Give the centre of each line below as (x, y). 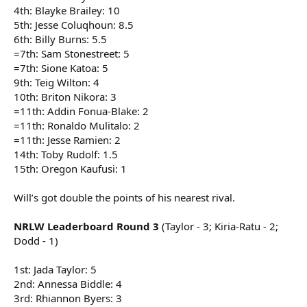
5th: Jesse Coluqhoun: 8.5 (74, 25)
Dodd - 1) (36, 241)
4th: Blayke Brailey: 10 (67, 11)
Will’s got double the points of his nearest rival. (124, 198)
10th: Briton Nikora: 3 (65, 97)
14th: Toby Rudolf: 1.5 (66, 155)
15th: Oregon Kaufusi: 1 (70, 169)
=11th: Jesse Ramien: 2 (67, 140)
